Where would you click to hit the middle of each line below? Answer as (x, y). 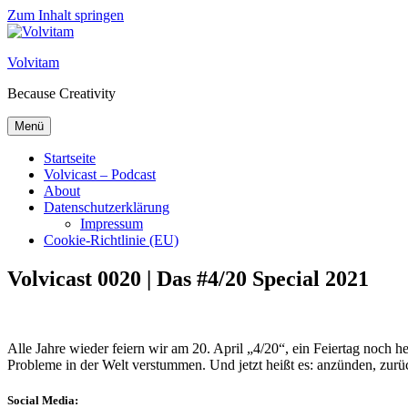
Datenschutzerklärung (107, 207)
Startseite (70, 158)
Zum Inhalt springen (66, 15)
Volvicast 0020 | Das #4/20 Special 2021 (188, 278)
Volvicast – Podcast (100, 174)
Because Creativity (61, 93)
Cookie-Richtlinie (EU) (111, 240)
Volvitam (33, 62)
